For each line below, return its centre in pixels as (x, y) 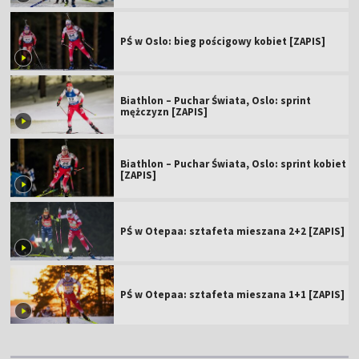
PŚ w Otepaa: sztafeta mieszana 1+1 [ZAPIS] (233, 294)
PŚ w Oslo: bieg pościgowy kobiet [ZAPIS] (223, 41)
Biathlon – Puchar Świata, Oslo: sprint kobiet (234, 163)
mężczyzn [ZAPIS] (164, 111)
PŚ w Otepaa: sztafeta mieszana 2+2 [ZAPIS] (233, 231)
